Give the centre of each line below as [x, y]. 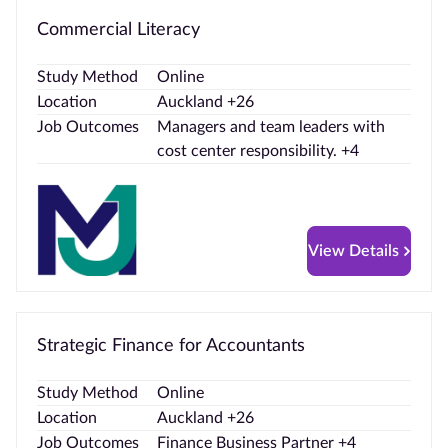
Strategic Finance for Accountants [171, 345]
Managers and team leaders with [271, 127]
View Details [353, 250]
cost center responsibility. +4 [258, 151]
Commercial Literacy [118, 30]
